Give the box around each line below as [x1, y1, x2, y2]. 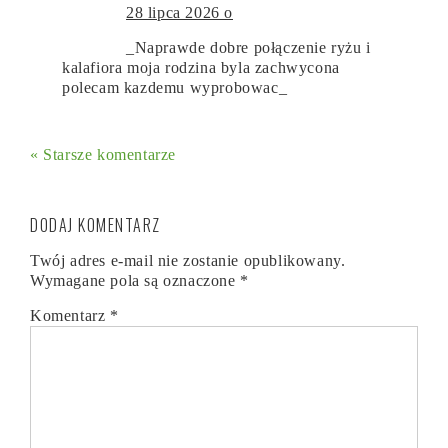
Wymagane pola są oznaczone [30, 271, 241, 289]
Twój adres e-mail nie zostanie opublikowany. [30, 251, 346, 269]
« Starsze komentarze [30, 145, 176, 163]
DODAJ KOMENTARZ [30, 212, 161, 237]
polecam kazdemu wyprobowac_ [62, 78, 288, 96]
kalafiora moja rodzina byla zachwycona [62, 58, 340, 76]
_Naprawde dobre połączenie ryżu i [126, 38, 371, 56]
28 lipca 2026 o [126, 3, 233, 21]
